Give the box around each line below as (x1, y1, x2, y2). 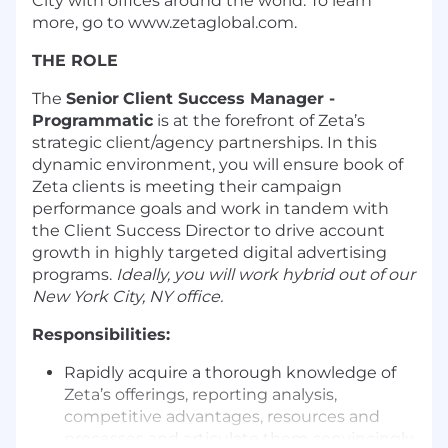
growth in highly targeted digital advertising (32, 242, 387, 262)
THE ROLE (32, 50, 118, 70)
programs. (32, 264, 112, 284)
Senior (66, 88, 119, 108)
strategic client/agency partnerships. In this (32, 132, 377, 152)
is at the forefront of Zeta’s (153, 110, 365, 130)
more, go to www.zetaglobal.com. (32, 12, 297, 32)
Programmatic (32, 110, 153, 130)
